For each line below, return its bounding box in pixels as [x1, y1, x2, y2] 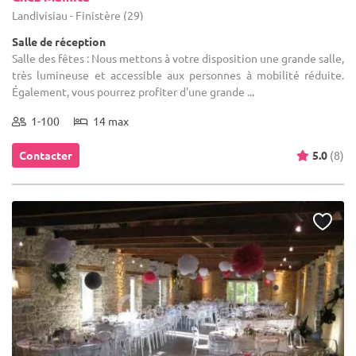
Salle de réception [12, 33, 106, 48]
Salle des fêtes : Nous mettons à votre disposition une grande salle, [12, 50, 344, 65]
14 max [88, 113, 129, 128]
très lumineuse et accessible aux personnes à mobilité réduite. [12, 67, 344, 82]
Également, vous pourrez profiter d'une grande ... [12, 83, 254, 99]
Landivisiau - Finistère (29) [12, 7, 144, 22]
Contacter [19, 147, 72, 162]
